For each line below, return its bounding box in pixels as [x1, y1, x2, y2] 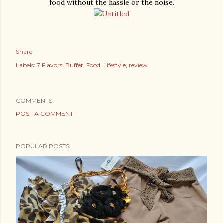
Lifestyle [103, 61, 126, 69]
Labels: [16, 61, 35, 69]
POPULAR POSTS [16, 142, 69, 150]
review [129, 61, 148, 69]
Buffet [65, 61, 83, 69]
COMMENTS [16, 97, 52, 105]
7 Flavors [37, 61, 62, 69]
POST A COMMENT [16, 110, 73, 118]
